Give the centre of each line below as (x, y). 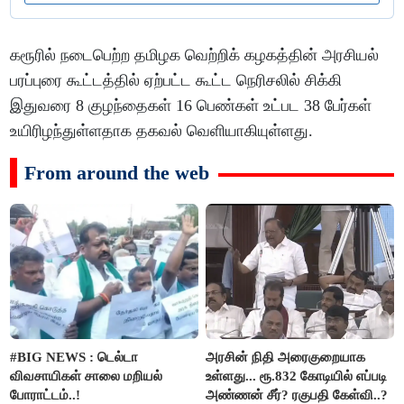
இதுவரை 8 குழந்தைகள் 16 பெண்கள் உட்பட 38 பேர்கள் (191, 106)
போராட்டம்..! (46, 395)
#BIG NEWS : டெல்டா (74, 357)
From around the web (117, 173)
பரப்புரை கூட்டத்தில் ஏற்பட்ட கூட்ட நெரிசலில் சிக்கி (176, 81)
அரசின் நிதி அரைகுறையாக (286, 357)
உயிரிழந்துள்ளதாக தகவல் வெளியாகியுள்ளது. (164, 131)
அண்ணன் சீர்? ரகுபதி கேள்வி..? (297, 395)
